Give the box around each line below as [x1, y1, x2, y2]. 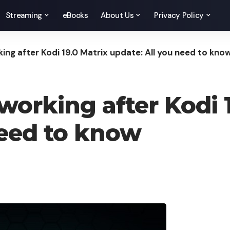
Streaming [5, 10, 42, 21]
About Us [100, 10, 134, 21]
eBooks [62, 10, 88, 21]
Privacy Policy [154, 10, 204, 21]
